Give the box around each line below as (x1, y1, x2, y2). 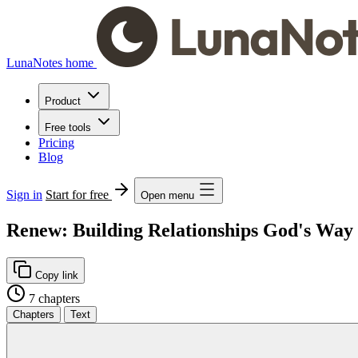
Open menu (141, 189, 194, 201)
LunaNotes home (6, 56, 93, 70)
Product (45, 95, 81, 107)
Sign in (6, 188, 42, 201)
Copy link (32, 268, 78, 281)
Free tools (45, 121, 91, 133)
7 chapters (29, 291, 80, 305)
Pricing (38, 136, 74, 149)
